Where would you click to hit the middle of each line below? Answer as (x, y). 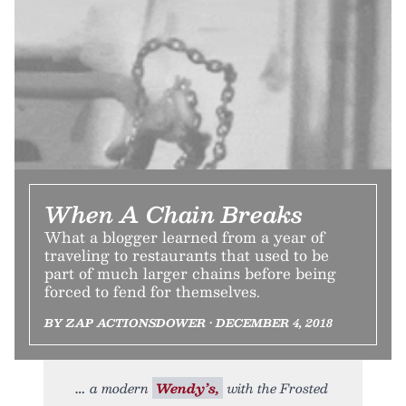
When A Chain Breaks (174, 213)
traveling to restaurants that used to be (187, 255)
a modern (121, 387)
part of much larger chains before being (190, 273)
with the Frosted (275, 387)
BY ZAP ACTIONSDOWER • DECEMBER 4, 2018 (188, 322)
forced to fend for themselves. (152, 291)
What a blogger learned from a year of (184, 237)
